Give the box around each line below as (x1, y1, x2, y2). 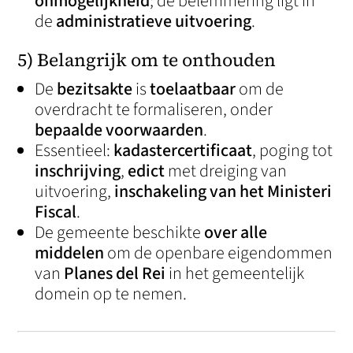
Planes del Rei (64, 261, 166, 286)
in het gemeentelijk (165, 261, 305, 286)
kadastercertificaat (113, 138, 253, 163)
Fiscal (35, 199, 77, 225)
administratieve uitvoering (56, 9, 252, 34)
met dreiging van (165, 158, 288, 184)
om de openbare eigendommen (104, 240, 333, 266)
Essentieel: (35, 138, 114, 163)
